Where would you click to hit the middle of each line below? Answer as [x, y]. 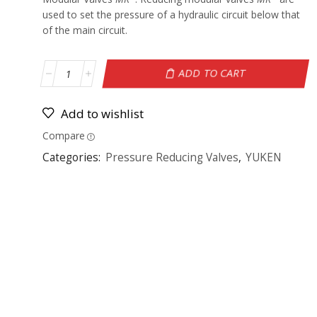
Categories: [73, 158]
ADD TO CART [212, 74]
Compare [63, 136]
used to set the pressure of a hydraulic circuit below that [171, 15]
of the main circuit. [85, 30]
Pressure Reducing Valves [172, 158]
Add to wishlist [102, 114]
